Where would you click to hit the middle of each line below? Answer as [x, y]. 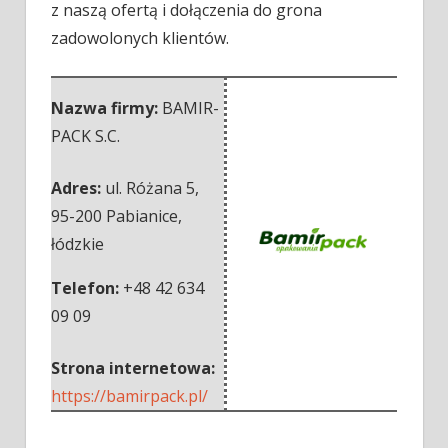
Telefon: [87, 288]
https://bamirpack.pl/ [129, 396]
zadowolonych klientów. [140, 38]
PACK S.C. [85, 136]
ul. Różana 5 [150, 188]
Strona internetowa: [133, 368]
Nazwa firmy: [106, 108]
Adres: [78, 188]
